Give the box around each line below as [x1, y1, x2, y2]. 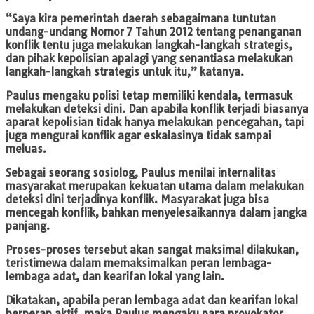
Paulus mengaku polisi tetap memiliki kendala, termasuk [6, 89, 292, 103]
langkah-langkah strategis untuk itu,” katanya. [6, 65, 244, 79]
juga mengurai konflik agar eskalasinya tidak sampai [6, 129, 271, 143]
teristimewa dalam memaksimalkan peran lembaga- [6, 257, 272, 271]
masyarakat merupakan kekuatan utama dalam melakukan [6, 179, 304, 193]
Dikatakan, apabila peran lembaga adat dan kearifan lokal [6, 294, 298, 308]
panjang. [6, 219, 50, 233]
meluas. [6, 142, 46, 156]
